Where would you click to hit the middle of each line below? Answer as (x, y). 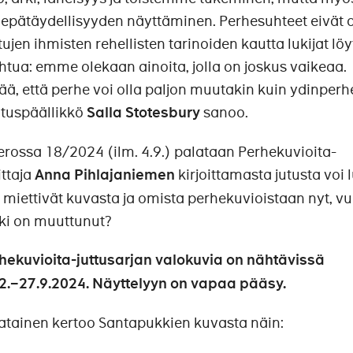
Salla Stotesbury (143, 113)
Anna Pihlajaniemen (105, 175)
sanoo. (224, 113)
